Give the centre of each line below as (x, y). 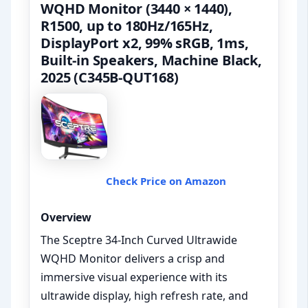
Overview (66, 218)
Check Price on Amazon (166, 181)
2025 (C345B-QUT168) (110, 78)
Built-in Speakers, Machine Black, (151, 60)
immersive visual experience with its (134, 277)
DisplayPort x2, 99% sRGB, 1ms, (145, 43)
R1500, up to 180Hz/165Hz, (127, 26)
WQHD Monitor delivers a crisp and (133, 259)
